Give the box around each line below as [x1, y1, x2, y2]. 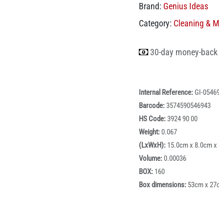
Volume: [139, 154, 164, 163]
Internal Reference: [139, 88, 195, 97]
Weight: [139, 128, 161, 137]
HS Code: [139, 114, 167, 124]
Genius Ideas [163, 1, 208, 12]
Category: [139, 18, 172, 29]
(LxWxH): [139, 141, 167, 150]
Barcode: [139, 101, 166, 110]
